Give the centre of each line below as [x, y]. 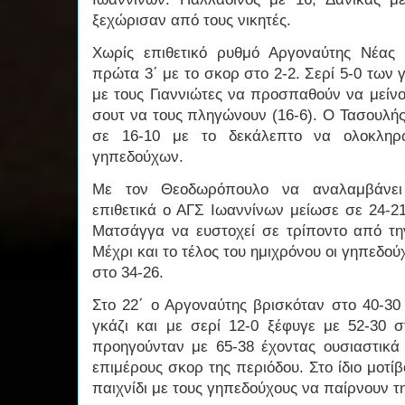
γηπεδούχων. [138, 157]
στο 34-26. [130, 273]
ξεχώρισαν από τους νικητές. [192, 21]
